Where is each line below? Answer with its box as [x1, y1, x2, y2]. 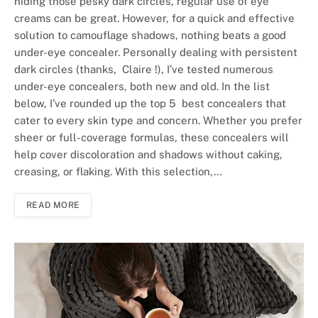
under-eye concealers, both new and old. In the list [14, 80, 270, 93]
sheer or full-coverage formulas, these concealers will [14, 131, 289, 144]
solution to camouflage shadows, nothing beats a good [14, 29, 286, 42]
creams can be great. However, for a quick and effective [14, 12, 295, 25]
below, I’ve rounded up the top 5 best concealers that [14, 97, 286, 110]
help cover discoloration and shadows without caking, [14, 148, 283, 161]
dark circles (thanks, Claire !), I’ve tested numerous [14, 63, 273, 76]
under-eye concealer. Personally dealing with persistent [14, 46, 297, 59]
